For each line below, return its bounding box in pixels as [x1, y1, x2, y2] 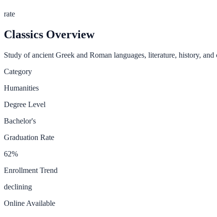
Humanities [4, 83, 39, 92]
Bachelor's [4, 116, 36, 125]
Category [4, 67, 32, 76]
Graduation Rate [4, 133, 54, 141]
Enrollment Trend [4, 166, 58, 174]
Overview [43, 28, 94, 41]
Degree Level [4, 100, 46, 108]
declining [4, 182, 32, 191]
